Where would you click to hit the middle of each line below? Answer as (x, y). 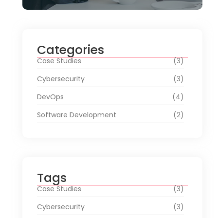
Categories (71, 50)
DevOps (50, 97)
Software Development (77, 115)
